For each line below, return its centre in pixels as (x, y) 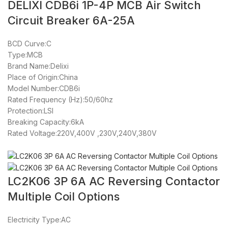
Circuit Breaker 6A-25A (71, 20)
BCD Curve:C (30, 43)
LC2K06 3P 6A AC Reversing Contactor (114, 181)
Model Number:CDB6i (44, 88)
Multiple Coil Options (64, 197)
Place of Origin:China (43, 77)
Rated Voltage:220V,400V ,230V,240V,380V (82, 133)
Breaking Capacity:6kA (46, 122)
